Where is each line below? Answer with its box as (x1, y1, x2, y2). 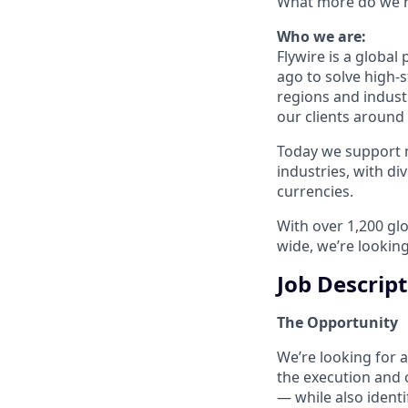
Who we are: (277, 25, 366, 46)
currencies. (277, 180, 353, 201)
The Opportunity (277, 311, 398, 332)
